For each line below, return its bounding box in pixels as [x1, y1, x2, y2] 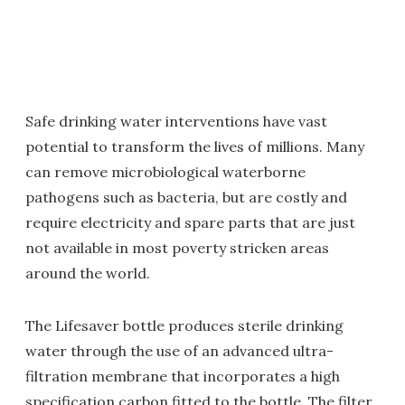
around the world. [25, 264, 150, 282]
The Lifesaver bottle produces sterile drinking [25, 316, 344, 334]
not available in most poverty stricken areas [25, 239, 329, 257]
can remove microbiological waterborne [25, 163, 306, 181]
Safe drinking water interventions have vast [25, 112, 327, 130]
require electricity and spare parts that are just [25, 213, 355, 231]
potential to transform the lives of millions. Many [25, 137, 364, 155]
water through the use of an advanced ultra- [25, 342, 334, 360]
